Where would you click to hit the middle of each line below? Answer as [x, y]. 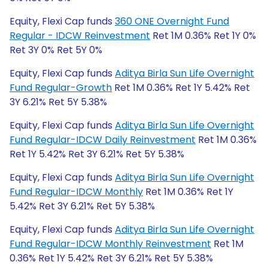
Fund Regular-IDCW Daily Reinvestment [103, 140]
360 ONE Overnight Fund [172, 21]
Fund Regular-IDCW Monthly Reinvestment [110, 244]
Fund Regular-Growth [61, 88]
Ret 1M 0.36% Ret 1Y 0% [203, 36]
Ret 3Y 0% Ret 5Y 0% [56, 50]
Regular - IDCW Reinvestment [80, 36]
